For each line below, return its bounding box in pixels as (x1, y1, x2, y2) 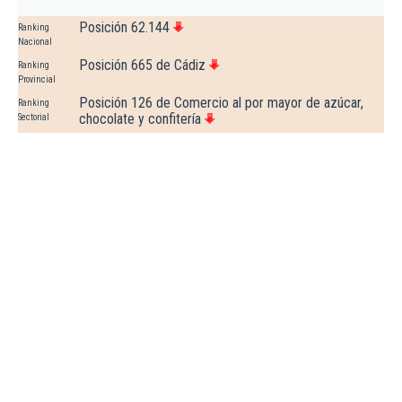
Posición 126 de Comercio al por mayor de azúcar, (79, 94, 363, 112)
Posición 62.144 (79, 19, 170, 37)
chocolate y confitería (79, 110, 201, 128)
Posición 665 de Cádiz (79, 57, 205, 74)
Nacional (18, 37, 52, 48)
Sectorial (18, 112, 49, 123)
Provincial (18, 74, 56, 85)
